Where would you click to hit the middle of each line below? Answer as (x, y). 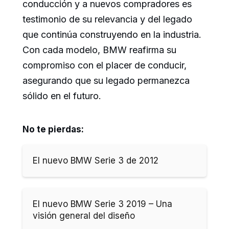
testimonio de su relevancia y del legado (107, 19)
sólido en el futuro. (62, 96)
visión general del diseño (84, 215)
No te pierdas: (53, 129)
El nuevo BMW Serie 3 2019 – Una (102, 204)
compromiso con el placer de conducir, (105, 65)
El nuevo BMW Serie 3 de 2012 (96, 160)
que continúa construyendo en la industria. (112, 34)
